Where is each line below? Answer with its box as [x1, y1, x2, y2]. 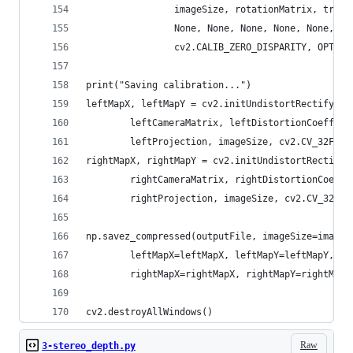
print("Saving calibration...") [86, 80, 251, 91]
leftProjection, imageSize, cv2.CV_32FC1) [86, 136, 351, 147]
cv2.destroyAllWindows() [86, 307, 213, 318]
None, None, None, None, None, [86, 23, 334, 34]
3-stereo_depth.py [42, 340, 136, 351]
